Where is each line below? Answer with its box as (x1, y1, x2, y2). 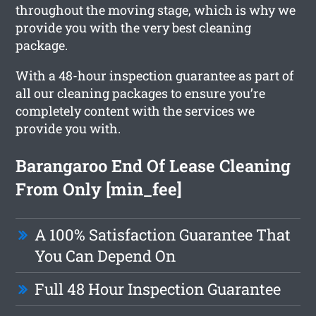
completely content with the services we (16, 102, 255, 119)
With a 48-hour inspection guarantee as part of (16, 66, 294, 84)
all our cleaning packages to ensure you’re (16, 84, 266, 102)
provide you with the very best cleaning (16, 18, 252, 36)
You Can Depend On (35, 245, 176, 266)
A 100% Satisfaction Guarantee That (35, 224, 291, 245)
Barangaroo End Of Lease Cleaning (16, 154, 291, 177)
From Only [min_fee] (16, 177, 183, 200)
